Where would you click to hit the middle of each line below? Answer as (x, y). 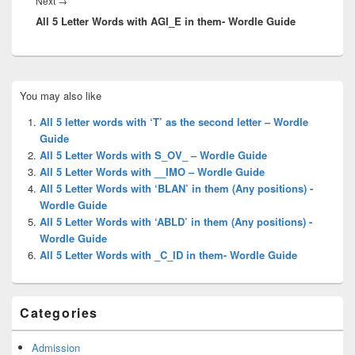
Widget (27, 115)
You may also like (61, 95)
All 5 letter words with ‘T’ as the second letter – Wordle (174, 121)
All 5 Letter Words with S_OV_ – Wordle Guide (153, 155)
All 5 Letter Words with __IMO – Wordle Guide (152, 171)
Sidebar (29, 101)
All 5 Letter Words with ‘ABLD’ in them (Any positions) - (176, 221)
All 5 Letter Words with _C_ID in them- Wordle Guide (168, 254)
